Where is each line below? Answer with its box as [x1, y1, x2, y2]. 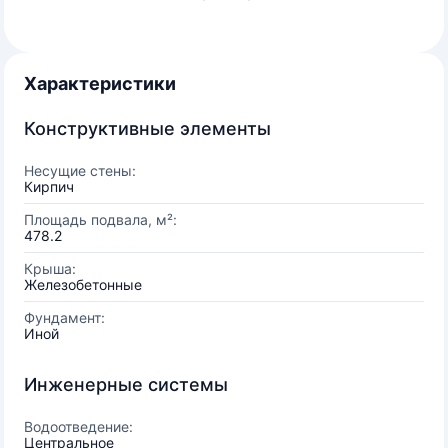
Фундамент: [24, 309, 105, 326]
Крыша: [24, 260, 76, 277]
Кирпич [24, 178, 74, 195]
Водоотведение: [24, 418, 133, 435]
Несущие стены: [24, 162, 136, 179]
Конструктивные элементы [24, 118, 271, 139]
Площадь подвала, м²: [24, 211, 177, 228]
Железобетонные [24, 276, 142, 293]
